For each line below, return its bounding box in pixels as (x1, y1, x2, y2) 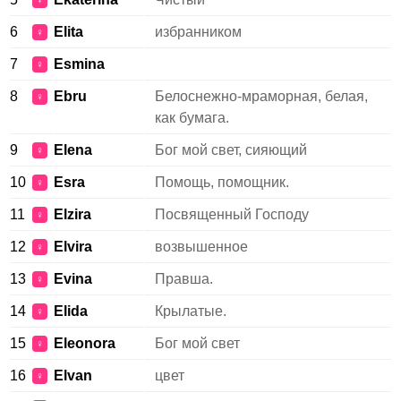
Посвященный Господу (155, 207, 309, 222)
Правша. (155, 271, 213, 286)
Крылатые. (155, 303, 226, 319)
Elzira (54, 207, 91, 222)
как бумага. (155, 110, 229, 125)
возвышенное (155, 239, 248, 254)
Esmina (54, 56, 105, 72)
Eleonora (54, 336, 115, 351)
